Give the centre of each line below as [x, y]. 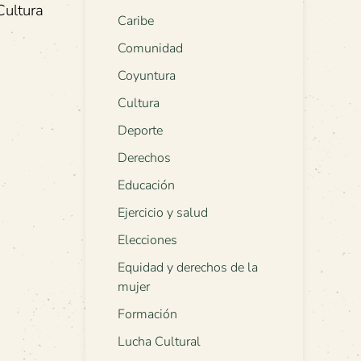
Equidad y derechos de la [188, 268]
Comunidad [150, 49]
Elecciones [147, 241]
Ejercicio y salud [163, 213]
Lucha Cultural [159, 342]
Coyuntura [147, 76]
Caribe [136, 21]
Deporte [140, 131]
